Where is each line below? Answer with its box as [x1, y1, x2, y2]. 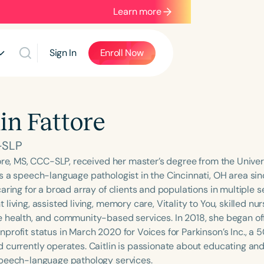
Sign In [49, 47, 77, 59]
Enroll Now [100, 47, 144, 59]
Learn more [113, 5, 161, 18]
